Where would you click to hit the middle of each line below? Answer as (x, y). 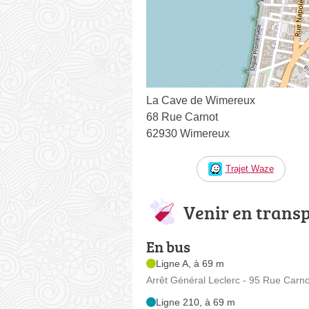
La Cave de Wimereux (201, 100)
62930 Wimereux (188, 133)
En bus (168, 247)
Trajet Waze (249, 169)
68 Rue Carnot (182, 117)
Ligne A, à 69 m (190, 263)
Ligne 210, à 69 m (196, 302)
